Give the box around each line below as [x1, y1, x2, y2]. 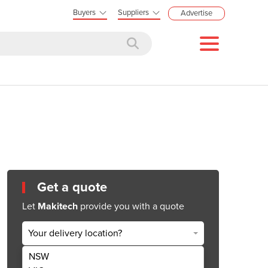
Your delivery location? [28, 227, 122, 240]
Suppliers [118, 8, 149, 17]
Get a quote [37, 179, 107, 195]
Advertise [181, 8, 212, 18]
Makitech [38, 200, 78, 212]
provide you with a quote [78, 200, 184, 212]
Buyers [73, 8, 96, 17]
